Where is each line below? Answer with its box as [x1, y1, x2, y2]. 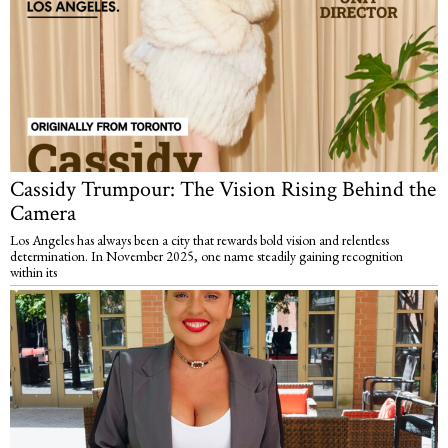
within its [10, 262, 57, 281]
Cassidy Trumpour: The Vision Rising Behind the [10, 174, 436, 204]
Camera [10, 198, 76, 228]
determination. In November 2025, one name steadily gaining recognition [10, 246, 403, 265]
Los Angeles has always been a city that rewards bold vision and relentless [10, 230, 389, 249]
